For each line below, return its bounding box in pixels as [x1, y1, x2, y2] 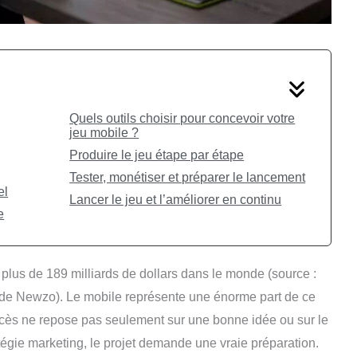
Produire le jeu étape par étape [69, 147, 245, 162]
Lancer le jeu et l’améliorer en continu [69, 192, 282, 206]
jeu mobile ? [69, 125, 139, 139]
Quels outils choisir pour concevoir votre [69, 111, 296, 125]
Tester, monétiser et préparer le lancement [69, 170, 306, 184]
